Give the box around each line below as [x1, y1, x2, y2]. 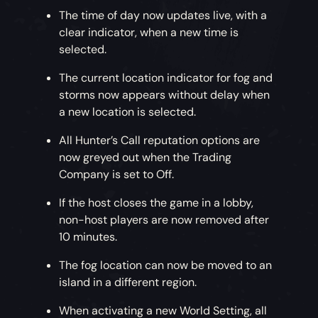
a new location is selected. [59, 104, 197, 120]
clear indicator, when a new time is [59, 25, 239, 40]
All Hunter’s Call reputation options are [59, 133, 261, 148]
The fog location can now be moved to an [59, 258, 273, 273]
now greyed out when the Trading [59, 150, 232, 165]
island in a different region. [59, 275, 197, 290]
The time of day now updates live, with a [59, 8, 268, 23]
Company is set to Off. [59, 167, 175, 182]
